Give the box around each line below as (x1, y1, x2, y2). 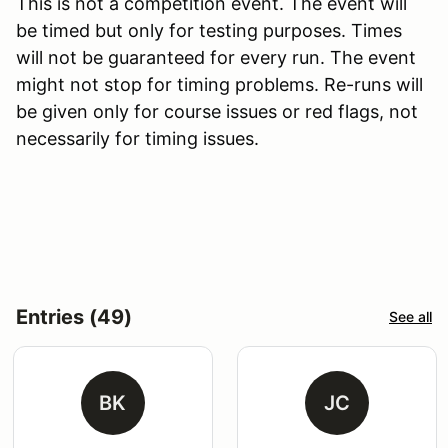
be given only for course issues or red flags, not (16, 100, 418, 122)
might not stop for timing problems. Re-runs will (16, 73, 423, 95)
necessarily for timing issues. (16, 127, 259, 149)
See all (389, 308, 432, 326)
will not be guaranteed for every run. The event (16, 46, 416, 68)
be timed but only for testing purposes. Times (16, 19, 402, 41)
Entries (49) (16, 304, 132, 329)
